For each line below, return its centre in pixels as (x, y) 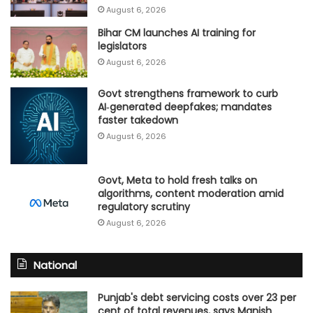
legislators (122, 46)
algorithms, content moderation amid (191, 194)
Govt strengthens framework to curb (188, 94)
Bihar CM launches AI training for (177, 33)
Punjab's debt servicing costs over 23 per (197, 297)
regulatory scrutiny (144, 207)
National (55, 265)
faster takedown (138, 121)
